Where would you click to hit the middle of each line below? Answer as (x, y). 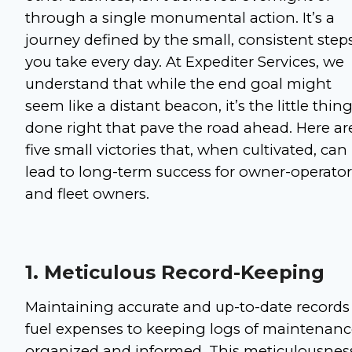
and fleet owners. (87, 194)
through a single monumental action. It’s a (180, 18)
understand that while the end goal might (178, 84)
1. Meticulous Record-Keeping (175, 273)
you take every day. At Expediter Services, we (185, 62)
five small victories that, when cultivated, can (186, 150)
